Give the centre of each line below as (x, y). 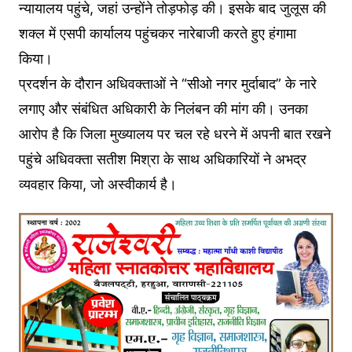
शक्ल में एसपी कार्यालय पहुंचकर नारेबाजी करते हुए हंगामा (157, 34)
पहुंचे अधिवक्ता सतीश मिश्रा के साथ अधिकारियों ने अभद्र (162, 159)
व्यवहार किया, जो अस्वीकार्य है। (97, 185)
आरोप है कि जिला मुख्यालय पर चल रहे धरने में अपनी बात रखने (174, 134)
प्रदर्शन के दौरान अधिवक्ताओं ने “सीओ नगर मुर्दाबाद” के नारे (167, 84)
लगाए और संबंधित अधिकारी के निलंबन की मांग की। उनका (163, 109)
